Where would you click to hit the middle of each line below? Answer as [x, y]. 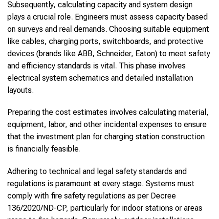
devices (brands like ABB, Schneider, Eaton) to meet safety [109, 53]
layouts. [21, 90]
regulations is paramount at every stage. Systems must [101, 184]
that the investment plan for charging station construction [106, 137]
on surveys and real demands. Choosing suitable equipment [108, 29]
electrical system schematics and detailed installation [100, 78]
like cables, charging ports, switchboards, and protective [105, 41]
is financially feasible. [44, 149]
